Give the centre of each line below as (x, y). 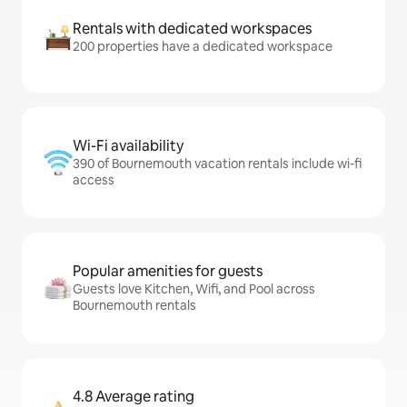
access (94, 180)
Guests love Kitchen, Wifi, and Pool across (194, 289)
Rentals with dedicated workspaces (192, 29)
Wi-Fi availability (128, 146)
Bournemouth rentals (134, 305)
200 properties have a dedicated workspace (203, 46)
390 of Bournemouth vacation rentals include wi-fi (217, 164)
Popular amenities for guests (168, 271)
